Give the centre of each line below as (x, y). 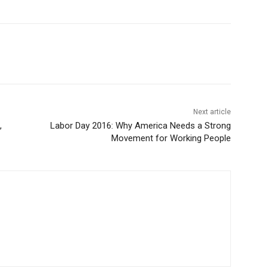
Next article (212, 112)
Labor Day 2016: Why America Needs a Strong (140, 126)
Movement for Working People (171, 138)
